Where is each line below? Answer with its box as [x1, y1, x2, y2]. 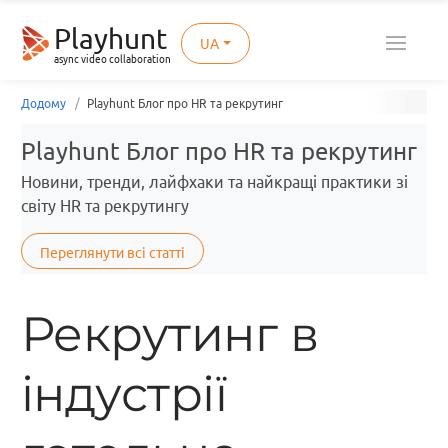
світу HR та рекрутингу [21, 197, 189, 215]
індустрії [21, 364, 228, 423]
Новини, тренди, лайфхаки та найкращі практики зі [21, 173, 408, 191]
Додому [21, 97, 66, 110]
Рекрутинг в [21, 304, 319, 363]
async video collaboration [53, 54, 171, 65]
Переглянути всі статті [40, 244, 186, 260]
